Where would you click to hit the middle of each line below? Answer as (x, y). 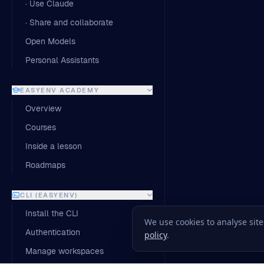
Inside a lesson (54, 146)
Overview (43, 108)
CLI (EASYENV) (49, 195)
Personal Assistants (62, 60)
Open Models (50, 41)
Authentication (53, 232)
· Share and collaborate (69, 22)
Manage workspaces (65, 251)
